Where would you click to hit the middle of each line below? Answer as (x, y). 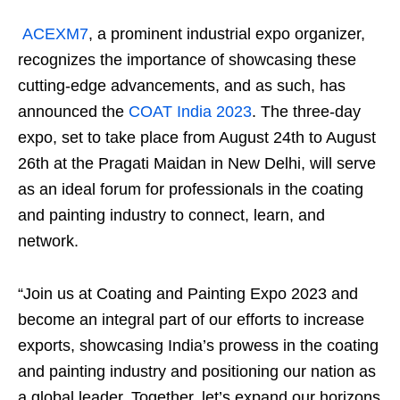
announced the (73, 111)
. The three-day (306, 111)
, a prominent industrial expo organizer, (227, 33)
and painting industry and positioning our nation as (197, 371)
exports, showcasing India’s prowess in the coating (198, 345)
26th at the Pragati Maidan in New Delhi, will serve (197, 163)
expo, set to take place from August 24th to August (197, 137)
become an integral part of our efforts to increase (191, 319)
